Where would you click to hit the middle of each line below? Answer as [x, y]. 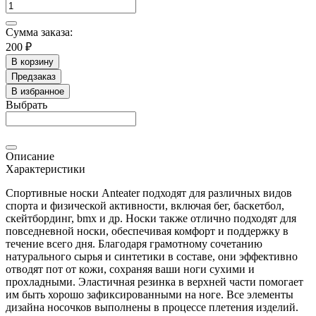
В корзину [32, 61]
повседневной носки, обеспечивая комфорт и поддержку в [147, 231]
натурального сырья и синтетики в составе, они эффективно [152, 256]
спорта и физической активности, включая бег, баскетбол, [145, 205]
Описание [30, 156]
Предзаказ [34, 76]
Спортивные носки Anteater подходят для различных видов [149, 193]
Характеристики [45, 169]
